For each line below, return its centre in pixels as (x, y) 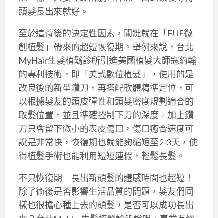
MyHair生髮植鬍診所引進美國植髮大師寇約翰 (107, 61)
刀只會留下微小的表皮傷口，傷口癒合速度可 (106, 129)
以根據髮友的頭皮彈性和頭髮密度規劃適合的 (106, 101)
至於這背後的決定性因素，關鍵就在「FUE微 (105, 33)
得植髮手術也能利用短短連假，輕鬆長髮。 (101, 156)
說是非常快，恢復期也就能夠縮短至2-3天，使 (108, 142)
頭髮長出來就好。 (53, 11)
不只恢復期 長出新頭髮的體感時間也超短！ (106, 178)
